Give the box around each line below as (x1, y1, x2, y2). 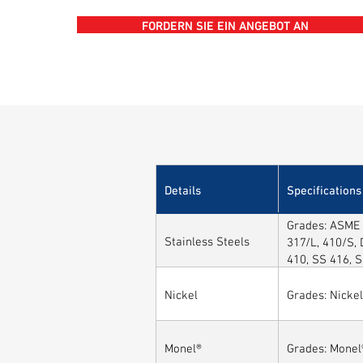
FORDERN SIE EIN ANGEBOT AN (142, 15, 309, 33)
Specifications (287, 179, 361, 198)
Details (164, 179, 201, 198)
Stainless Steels (164, 231, 250, 249)
